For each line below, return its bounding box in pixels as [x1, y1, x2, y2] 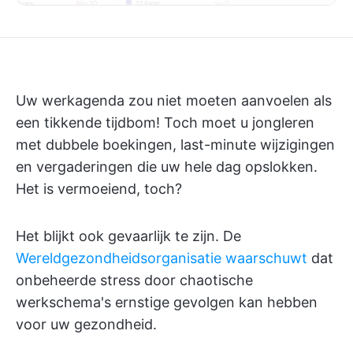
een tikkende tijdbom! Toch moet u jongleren [16, 114, 314, 131]
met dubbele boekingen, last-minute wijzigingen [16, 136, 335, 153]
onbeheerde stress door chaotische [16, 272, 253, 288]
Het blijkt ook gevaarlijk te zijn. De [16, 228, 241, 244]
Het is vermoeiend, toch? [16, 180, 182, 197]
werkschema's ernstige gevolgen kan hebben [16, 294, 318, 310]
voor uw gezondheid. [16, 316, 157, 333]
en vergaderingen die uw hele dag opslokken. [16, 158, 318, 175]
